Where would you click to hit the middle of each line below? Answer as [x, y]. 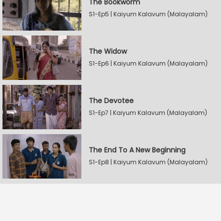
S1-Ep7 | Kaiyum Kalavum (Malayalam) [148, 113]
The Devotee [111, 101]
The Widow [108, 51]
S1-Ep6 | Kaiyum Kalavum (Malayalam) [148, 63]
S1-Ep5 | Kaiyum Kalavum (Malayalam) [148, 14]
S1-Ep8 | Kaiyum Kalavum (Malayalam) [148, 162]
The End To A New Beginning [137, 150]
